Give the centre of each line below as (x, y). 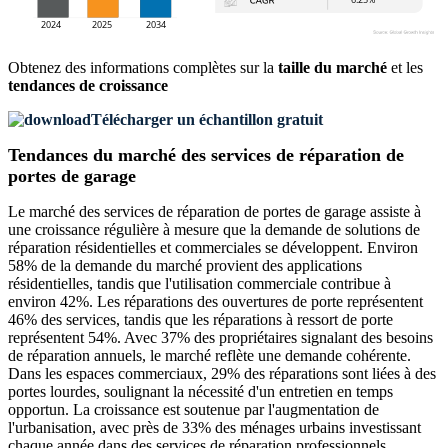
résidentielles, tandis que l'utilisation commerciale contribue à (199, 284)
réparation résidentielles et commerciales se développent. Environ (213, 248)
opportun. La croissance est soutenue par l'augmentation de (193, 410)
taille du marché (332, 68)
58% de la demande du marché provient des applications (185, 266)
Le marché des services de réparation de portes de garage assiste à (214, 212)
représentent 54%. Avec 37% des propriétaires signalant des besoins (220, 338)
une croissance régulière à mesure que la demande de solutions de (214, 230)
